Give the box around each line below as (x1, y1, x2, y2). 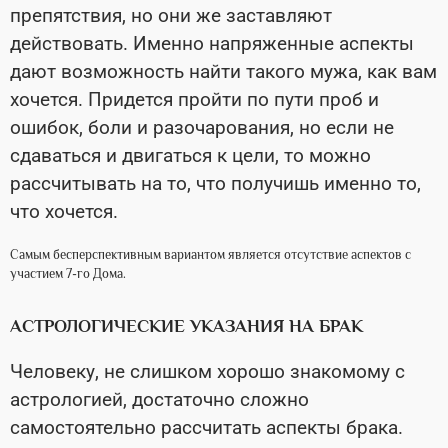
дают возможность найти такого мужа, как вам (10, 60, 437, 84)
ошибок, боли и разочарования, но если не (10, 116, 394, 140)
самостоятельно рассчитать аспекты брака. (10, 416, 403, 440)
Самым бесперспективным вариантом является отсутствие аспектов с (10, 248, 411, 263)
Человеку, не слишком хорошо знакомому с (10, 360, 405, 384)
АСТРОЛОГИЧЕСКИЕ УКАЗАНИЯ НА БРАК (10, 316, 363, 337)
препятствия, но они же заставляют (10, 4, 332, 28)
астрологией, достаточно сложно (10, 388, 309, 412)
